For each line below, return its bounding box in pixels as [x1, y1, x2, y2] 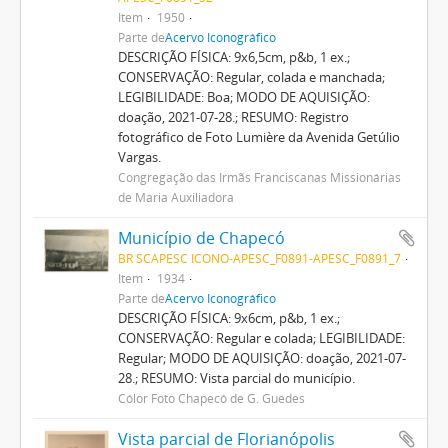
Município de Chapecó [117, 226, 285, 249]
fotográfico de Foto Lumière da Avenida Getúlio [117, 127, 400, 146]
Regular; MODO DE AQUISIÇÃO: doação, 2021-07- [117, 348, 406, 367]
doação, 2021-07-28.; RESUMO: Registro [117, 107, 349, 126]
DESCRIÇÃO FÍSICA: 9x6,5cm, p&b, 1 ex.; [117, 47, 350, 66]
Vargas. [117, 147, 161, 166]
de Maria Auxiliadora [117, 188, 234, 205]
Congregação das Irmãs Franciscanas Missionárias [117, 168, 401, 185]
